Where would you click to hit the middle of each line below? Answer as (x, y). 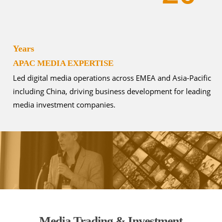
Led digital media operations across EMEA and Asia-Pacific (112, 78)
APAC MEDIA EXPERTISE (63, 63)
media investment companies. (64, 104)
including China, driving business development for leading (111, 91)
